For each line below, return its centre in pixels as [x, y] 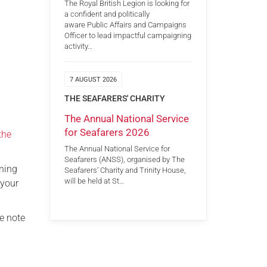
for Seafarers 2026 [107, 132]
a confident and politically [107, 14]
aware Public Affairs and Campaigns [125, 25]
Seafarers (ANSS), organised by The [124, 160]
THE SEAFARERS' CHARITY [114, 99]
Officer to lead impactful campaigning [128, 36]
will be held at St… [94, 181]
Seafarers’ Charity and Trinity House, [125, 170]
